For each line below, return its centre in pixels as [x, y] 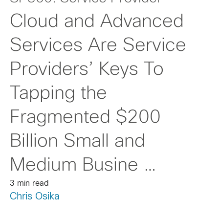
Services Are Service [98, 46]
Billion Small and [77, 142]
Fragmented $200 [85, 118]
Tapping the [58, 94]
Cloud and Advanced [97, 22]
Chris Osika [35, 197]
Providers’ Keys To [87, 70]
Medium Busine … [83, 166]
